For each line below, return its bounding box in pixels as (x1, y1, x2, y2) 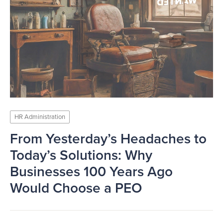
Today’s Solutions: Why (10, 147, 152, 164)
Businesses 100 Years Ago (10, 163, 173, 180)
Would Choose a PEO (10, 180, 142, 197)
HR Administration (14, 113, 65, 121)
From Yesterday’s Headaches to (10, 130, 207, 147)
